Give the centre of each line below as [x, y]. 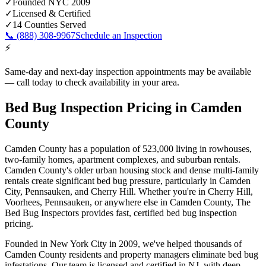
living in [190, 148]
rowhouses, [230, 148]
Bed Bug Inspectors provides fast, [68, 213]
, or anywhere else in [129, 202]
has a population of [104, 148]
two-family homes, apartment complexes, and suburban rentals [121, 159]
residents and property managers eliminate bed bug [162, 254]
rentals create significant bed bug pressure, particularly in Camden [128, 180]
